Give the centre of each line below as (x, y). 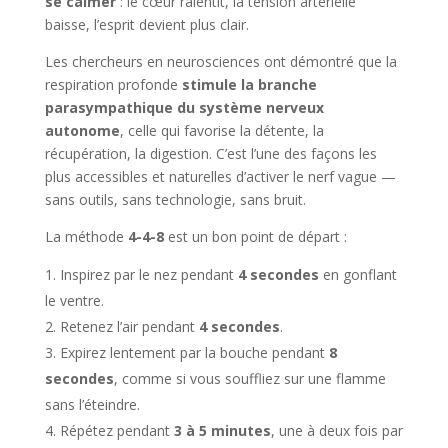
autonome (82, 130)
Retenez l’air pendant (129, 326)
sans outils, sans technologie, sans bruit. (175, 199)
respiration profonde (113, 84)
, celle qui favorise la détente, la (221, 130)
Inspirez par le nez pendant (148, 274)
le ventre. (74, 300)
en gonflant (357, 274)
